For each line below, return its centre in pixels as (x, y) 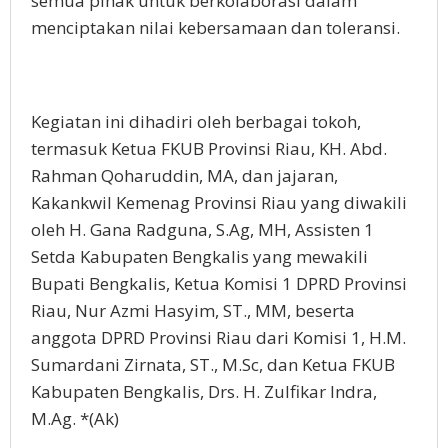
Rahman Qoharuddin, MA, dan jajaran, (184, 176)
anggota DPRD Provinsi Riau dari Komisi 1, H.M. (218, 338)
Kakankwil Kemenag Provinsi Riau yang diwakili (219, 203)
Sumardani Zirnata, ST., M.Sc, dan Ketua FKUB (213, 365)
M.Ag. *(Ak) (75, 419)
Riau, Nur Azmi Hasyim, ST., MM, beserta (193, 311)
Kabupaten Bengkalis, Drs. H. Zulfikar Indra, (204, 392)
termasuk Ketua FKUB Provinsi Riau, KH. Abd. (209, 149)
